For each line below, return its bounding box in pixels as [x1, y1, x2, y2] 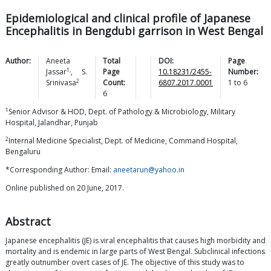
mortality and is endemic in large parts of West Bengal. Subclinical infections [5, 246, 265, 257]
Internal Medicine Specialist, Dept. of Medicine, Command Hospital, [8, 135, 238, 146]
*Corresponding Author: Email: [5, 165, 113, 175]
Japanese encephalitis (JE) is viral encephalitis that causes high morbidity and [5, 235, 266, 246]
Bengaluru [5, 146, 41, 157]
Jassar [46, 67, 67, 77]
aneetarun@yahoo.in [113, 165, 184, 175]
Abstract [5, 214, 51, 229]
